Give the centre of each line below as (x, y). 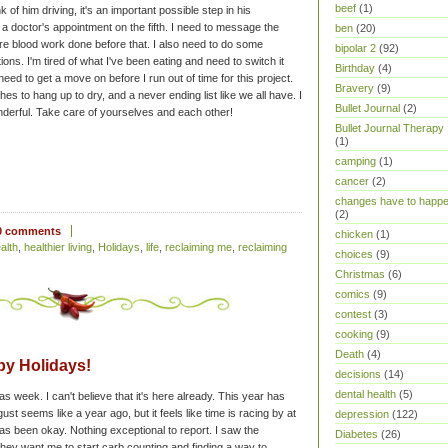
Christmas (360, 274)
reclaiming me (198, 247)
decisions (358, 374)
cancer (352, 181)
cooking (354, 334)
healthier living (58, 247)
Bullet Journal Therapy (389, 128)
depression (362, 414)
